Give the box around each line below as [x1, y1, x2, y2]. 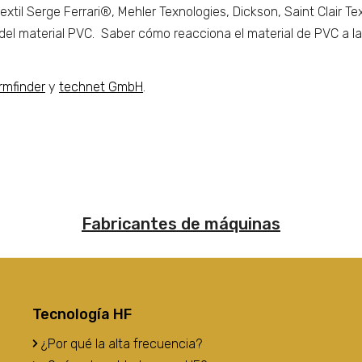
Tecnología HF [32, 305, 132, 323]
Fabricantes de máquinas [82, 214, 280, 234]
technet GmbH [59, 79, 143, 95]
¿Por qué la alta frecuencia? [38, 336, 202, 351]
